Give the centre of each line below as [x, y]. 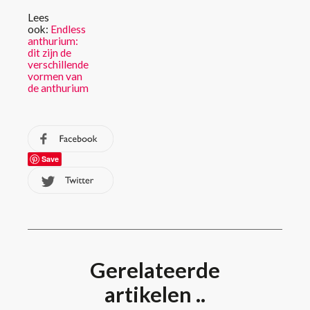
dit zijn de [49, 52]
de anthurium [58, 88]
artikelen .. [155, 295]
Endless [68, 29]
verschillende [58, 64]
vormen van [55, 76]
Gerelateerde [155, 271]
